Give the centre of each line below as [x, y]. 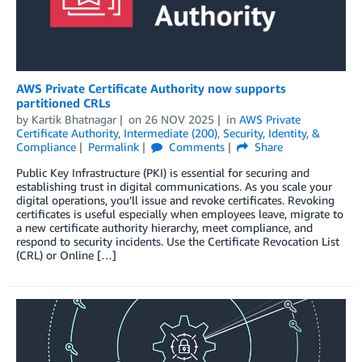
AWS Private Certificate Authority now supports [151, 88]
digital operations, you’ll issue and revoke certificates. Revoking [175, 200]
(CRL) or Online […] [66, 255]
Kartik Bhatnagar [74, 120]
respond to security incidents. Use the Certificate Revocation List [178, 242]
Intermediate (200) [170, 133]
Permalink [113, 147]
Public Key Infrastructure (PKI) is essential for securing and [163, 173]
